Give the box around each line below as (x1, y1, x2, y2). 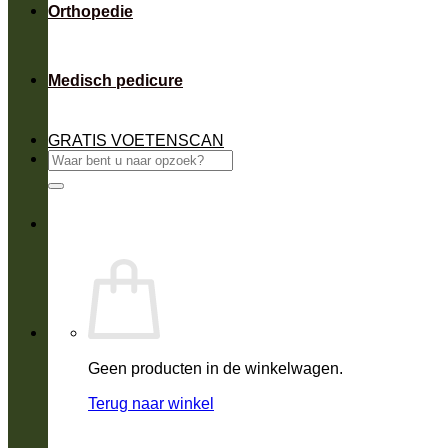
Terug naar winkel (88, 393, 214, 412)
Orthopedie (48, 2, 133, 21)
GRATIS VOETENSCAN (48, 130, 224, 149)
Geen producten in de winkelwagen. (88, 358, 343, 377)
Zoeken (47, 148, 101, 167)
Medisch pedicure (48, 71, 183, 90)
